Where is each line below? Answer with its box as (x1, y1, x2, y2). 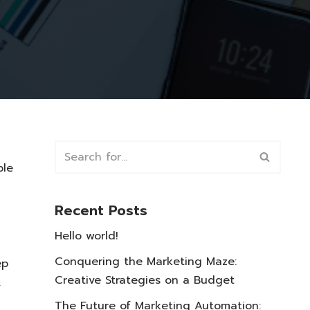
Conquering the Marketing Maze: (55, 253, 237, 270)
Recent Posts (55, 199, 147, 221)
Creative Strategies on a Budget (55, 271, 235, 289)
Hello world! (55, 227, 118, 244)
